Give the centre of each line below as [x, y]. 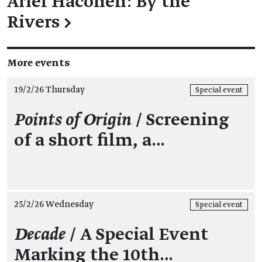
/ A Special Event [137, 235]
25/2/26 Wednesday [54, 204]
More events [38, 63]
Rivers [33, 22]
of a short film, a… [89, 140]
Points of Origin [73, 120]
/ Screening [180, 120]
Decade [40, 235]
